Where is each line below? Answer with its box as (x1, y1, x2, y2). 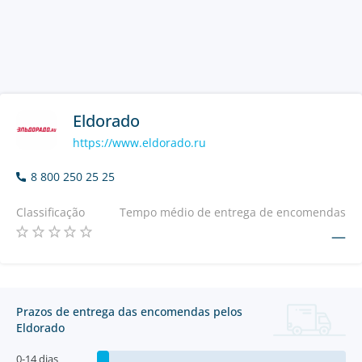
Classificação (16, 204, 85, 220)
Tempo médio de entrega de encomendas (120, 204, 346, 220)
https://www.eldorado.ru (73, 134, 206, 150)
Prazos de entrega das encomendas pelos (16, 304, 242, 319)
